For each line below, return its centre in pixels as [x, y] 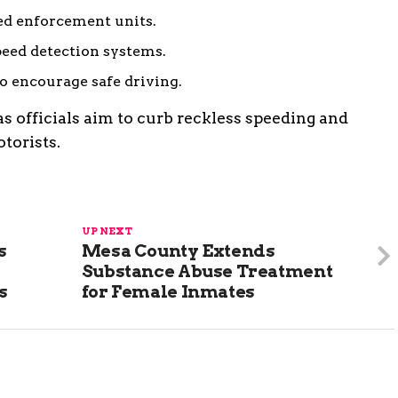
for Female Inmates [168, 291]
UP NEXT [107, 231]
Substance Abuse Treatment [207, 271]
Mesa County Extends [178, 251]
